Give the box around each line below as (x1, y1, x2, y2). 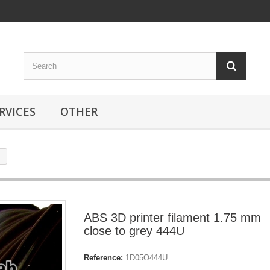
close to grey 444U (84, 224, 184, 237)
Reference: (84, 253, 123, 262)
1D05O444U (125, 253, 168, 262)
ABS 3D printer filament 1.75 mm (84, 211, 261, 224)
